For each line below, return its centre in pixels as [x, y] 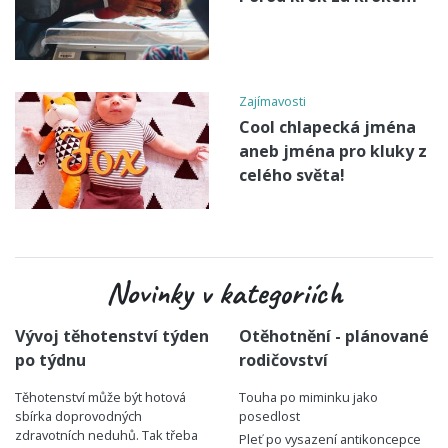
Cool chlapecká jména [327, 126]
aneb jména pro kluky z [333, 150]
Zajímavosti [272, 100]
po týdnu [50, 360]
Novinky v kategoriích [224, 293]
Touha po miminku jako [308, 397]
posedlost [269, 416]
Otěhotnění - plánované [334, 336]
